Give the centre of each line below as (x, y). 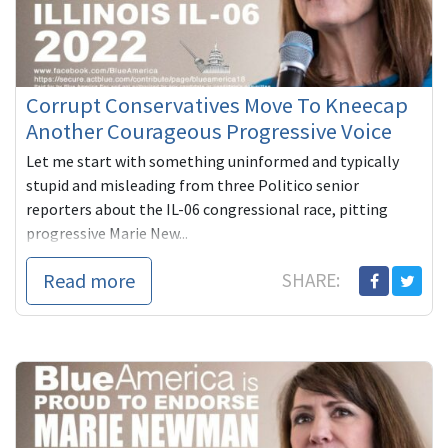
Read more (89, 281)
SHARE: (313, 280)
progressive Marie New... (107, 233)
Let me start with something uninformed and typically (212, 161)
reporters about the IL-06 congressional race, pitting (207, 209)
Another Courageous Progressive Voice (209, 131)
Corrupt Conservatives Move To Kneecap (217, 105)
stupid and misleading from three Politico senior (192, 185)
